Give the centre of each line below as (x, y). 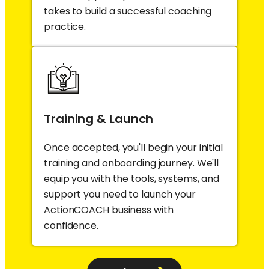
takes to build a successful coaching (128, 11)
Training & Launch (99, 119)
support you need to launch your (120, 194)
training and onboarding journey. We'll (131, 163)
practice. (65, 26)
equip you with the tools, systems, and (132, 178)
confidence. (71, 225)
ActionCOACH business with (109, 210)
